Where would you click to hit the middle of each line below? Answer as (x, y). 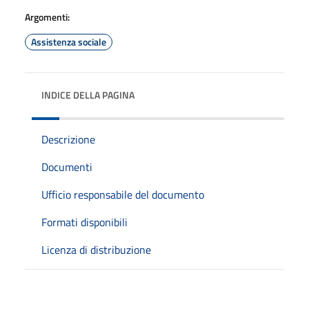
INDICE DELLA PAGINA (88, 95)
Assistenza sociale (69, 42)
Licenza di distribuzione (96, 250)
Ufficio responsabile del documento (123, 195)
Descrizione (68, 139)
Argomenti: (47, 17)
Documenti (67, 167)
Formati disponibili (84, 222)
